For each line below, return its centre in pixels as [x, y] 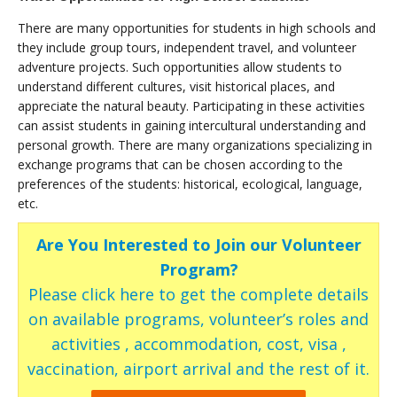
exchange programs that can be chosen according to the [180, 164]
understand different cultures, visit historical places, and [176, 86]
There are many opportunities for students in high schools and [197, 27]
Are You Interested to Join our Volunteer [198, 244]
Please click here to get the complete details [198, 294]
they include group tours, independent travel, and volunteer [187, 47]
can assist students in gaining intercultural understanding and [192, 125]
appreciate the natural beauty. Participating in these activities [191, 105]
